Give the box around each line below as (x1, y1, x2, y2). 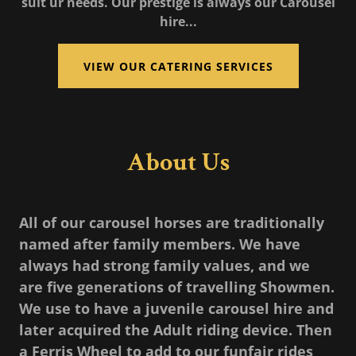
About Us (126, 146, 230, 180)
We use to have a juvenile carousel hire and (19, 299, 334, 319)
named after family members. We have (19, 234, 300, 254)
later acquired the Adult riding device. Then (19, 320, 332, 340)
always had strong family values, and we (19, 256, 310, 276)
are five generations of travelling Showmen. (19, 277, 335, 297)
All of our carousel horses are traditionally (19, 213, 324, 233)
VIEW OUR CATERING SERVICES (83, 58, 273, 74)
